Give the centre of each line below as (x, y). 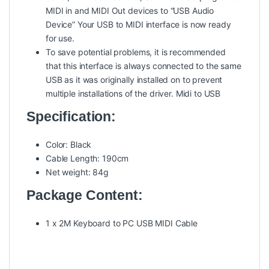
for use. (60, 38)
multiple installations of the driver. (111, 94)
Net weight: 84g (77, 172)
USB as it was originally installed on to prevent (134, 80)
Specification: (71, 117)
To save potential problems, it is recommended (136, 52)
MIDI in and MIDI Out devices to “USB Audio (130, 11)
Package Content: (85, 195)
